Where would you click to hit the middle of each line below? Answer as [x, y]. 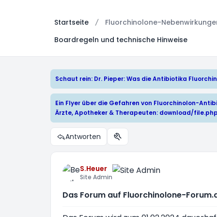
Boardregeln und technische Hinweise [121, 40]
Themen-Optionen [145, 141]
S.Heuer [93, 169]
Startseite [71, 22]
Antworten [83, 137]
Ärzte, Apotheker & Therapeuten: [107, 113]
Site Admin [96, 177]
